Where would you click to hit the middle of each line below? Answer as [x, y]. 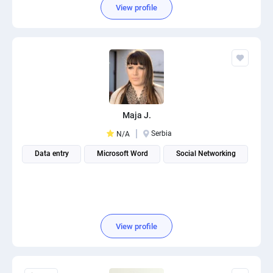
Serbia [161, 133]
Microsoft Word [122, 154]
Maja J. [136, 115]
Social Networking [206, 154]
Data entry [51, 154]
